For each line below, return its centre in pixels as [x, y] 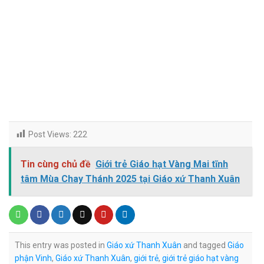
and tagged [204, 245]
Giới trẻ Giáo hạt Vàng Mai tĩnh [162, 164]
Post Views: [50, 134]
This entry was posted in [61, 245]
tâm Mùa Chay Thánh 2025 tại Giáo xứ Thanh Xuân [130, 179]
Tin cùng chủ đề [56, 164]
